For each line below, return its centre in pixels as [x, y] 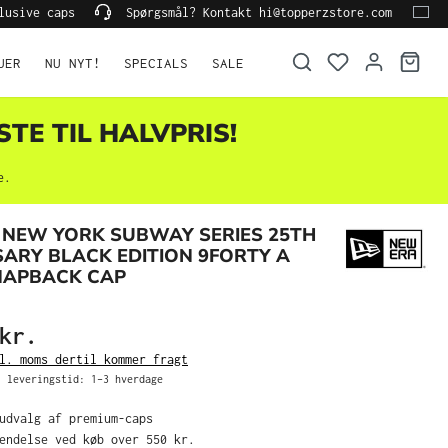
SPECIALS [156, 62]
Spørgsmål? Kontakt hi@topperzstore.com [255, 12]
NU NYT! [72, 62]
